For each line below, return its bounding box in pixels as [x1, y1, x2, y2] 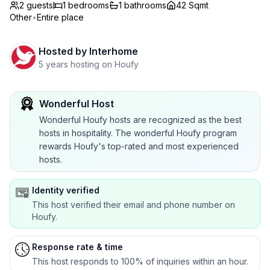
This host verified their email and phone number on [32, 199, 235, 210]
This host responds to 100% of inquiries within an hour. [32, 256, 248, 266]
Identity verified [32, 185, 99, 195]
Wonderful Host [39, 98, 114, 110]
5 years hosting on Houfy [39, 59, 139, 69]
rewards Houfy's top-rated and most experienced [39, 141, 239, 151]
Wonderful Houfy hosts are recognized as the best [39, 115, 242, 125]
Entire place [37, 12, 84, 22]
